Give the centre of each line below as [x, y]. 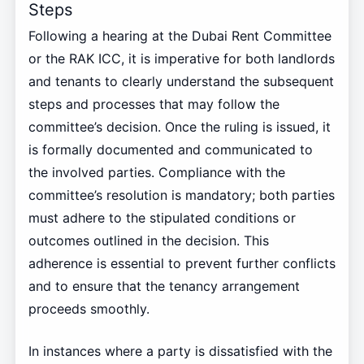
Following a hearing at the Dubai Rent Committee [180, 36]
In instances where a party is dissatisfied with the [180, 351]
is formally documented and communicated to [170, 150]
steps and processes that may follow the [154, 104]
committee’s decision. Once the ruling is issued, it [179, 127]
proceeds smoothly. [89, 309]
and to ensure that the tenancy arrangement [164, 286]
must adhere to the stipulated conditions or [162, 218]
